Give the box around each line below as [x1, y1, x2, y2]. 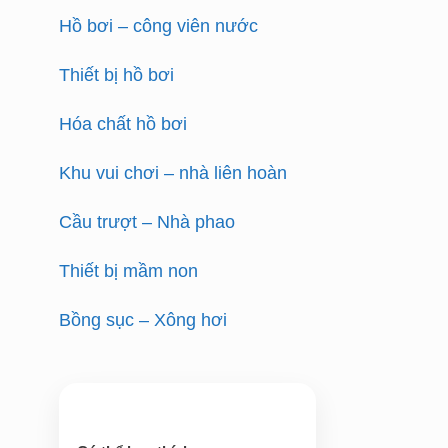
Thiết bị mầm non [59, 261, 199, 281]
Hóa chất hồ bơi [59, 114, 188, 134]
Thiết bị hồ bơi [59, 65, 175, 85]
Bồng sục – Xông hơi [59, 310, 228, 330]
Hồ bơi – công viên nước [59, 16, 259, 36]
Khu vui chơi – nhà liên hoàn [59, 163, 288, 183]
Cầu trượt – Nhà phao [59, 212, 236, 232]
